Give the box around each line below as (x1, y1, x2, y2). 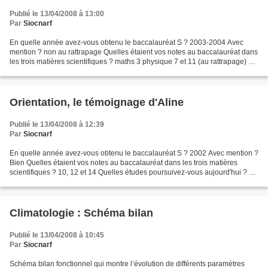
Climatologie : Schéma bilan (10, 207, 153, 220)
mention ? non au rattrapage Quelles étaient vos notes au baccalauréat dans (10, 48, 258, 57)
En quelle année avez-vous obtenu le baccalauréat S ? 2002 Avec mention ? (10, 149, 258, 158)
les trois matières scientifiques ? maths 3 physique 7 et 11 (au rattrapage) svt (10, 57, 257, 66)
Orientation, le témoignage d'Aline (10, 96, 184, 109)
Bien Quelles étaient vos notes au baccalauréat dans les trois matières (10, 159, 237, 167)
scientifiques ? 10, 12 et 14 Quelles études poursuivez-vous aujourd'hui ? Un (10, 168, 258, 177)
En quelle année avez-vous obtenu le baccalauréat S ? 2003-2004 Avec (10, 38, 243, 47)
